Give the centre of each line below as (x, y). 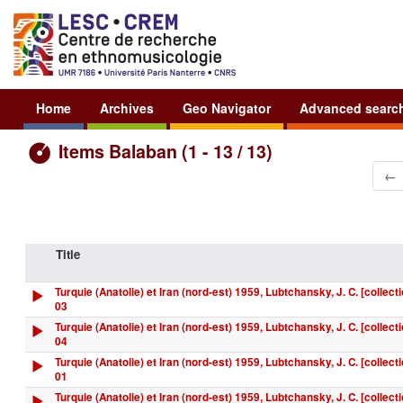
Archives (127, 107)
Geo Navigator (227, 107)
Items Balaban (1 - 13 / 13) (163, 151)
